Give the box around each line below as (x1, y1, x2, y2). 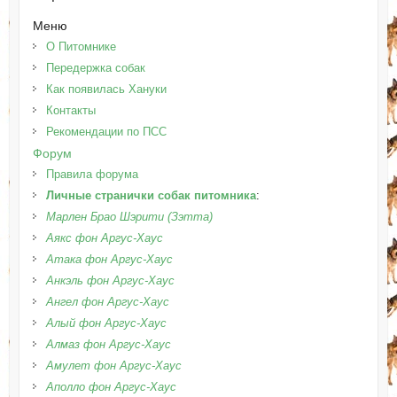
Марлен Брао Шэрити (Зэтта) (45, 209, 213, 223)
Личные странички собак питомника (45, 188, 256, 202)
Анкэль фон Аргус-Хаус (45, 273, 175, 287)
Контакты (45, 103, 96, 117)
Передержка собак (45, 60, 145, 74)
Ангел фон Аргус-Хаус (45, 294, 169, 308)
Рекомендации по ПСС (45, 124, 167, 138)
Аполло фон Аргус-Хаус (45, 379, 176, 393)
